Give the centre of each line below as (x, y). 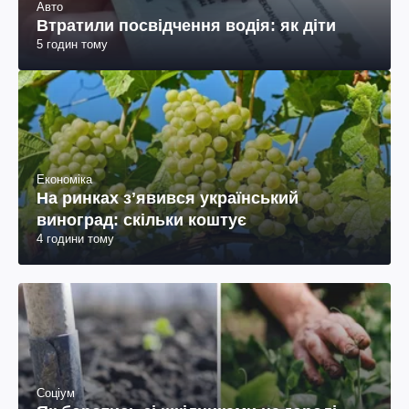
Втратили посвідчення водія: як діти (186, 26)
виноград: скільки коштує (142, 220)
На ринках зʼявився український (168, 199)
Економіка (64, 180)
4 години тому (75, 239)
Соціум (56, 393)
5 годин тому (72, 45)
